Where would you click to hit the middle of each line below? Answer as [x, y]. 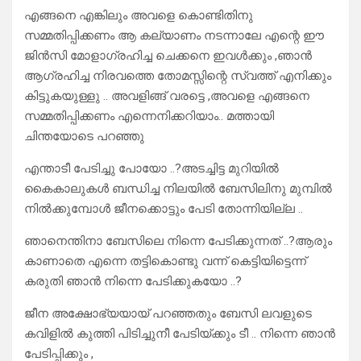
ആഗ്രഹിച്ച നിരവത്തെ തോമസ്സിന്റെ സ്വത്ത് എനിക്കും [178, 76]
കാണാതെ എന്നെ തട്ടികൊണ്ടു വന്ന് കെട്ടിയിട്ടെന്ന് [165, 261]
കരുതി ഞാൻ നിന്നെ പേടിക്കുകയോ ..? [133, 282]
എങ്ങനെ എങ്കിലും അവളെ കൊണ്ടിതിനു [139, 16]
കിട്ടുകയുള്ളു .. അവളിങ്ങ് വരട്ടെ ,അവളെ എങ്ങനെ [167, 96]
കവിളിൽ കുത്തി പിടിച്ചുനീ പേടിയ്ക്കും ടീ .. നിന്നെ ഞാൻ [180, 334]
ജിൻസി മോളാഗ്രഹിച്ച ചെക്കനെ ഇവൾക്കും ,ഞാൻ [168, 56]
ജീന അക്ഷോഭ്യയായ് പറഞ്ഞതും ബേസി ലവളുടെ [168, 314]
